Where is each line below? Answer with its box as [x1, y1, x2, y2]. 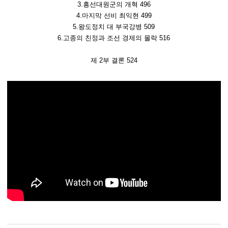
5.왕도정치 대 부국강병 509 [73, 23, 155, 31]
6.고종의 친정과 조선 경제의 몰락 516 [58, 34, 170, 42]
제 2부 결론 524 [91, 56, 137, 65]
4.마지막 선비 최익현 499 [76, 12, 152, 20]
